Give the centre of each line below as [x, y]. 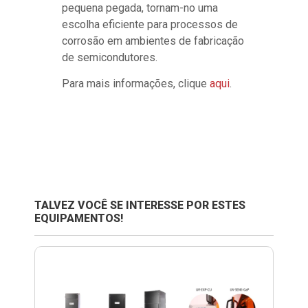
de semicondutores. [110, 57]
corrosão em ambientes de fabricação [153, 41]
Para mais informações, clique [136, 84]
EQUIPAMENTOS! [79, 218]
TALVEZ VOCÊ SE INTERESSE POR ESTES [140, 205]
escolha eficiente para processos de [150, 24]
